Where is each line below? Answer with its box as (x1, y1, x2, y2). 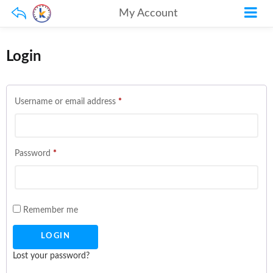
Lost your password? (13, 251, 90, 260)
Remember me (21, 206, 78, 214)
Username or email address (15, 97, 118, 106)
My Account (118, 8, 177, 19)
